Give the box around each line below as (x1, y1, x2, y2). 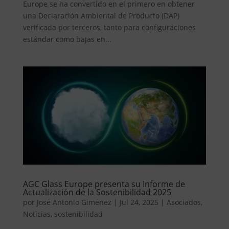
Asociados (166, 197, 201, 207)
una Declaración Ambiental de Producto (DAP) (22, 10, 179, 20)
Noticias (22, 209, 51, 219)
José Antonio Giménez (36, 197, 111, 207)
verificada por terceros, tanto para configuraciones (22, 22, 196, 32)
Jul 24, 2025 (119, 197, 158, 207)
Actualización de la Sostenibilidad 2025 (22, 186, 171, 198)
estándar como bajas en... (22, 34, 111, 44)
